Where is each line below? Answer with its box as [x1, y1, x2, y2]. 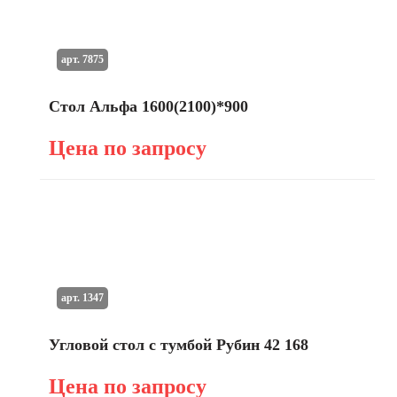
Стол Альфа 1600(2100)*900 [49, 97, 248, 115]
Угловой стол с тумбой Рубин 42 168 [49, 336, 308, 354]
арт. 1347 [60, 291, 104, 304]
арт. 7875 [60, 52, 104, 66]
